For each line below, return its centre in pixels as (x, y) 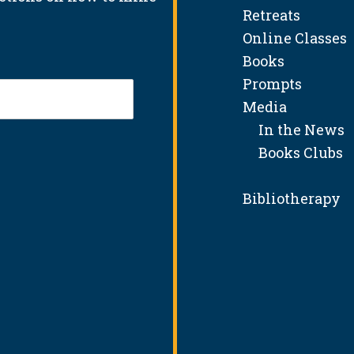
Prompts (272, 83)
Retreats (271, 15)
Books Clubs (293, 152)
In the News (294, 129)
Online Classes (295, 38)
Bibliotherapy (292, 198)
